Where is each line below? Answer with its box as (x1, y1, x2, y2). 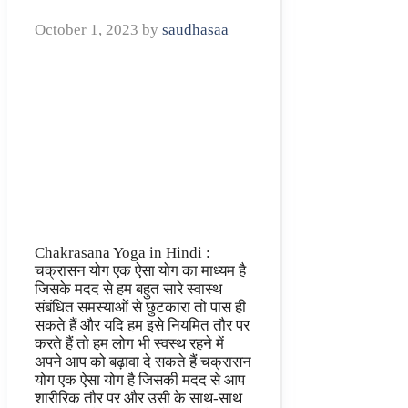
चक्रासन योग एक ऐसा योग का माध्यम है (35, 262, 246, 280)
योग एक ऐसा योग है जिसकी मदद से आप (35, 372, 245, 390)
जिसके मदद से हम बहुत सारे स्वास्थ (35, 280, 222, 299)
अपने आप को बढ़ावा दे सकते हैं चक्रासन (35, 353, 251, 372)
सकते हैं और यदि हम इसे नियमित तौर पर (35, 317, 250, 335)
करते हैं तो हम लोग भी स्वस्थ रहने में (35, 335, 224, 353)
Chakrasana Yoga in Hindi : (35, 244, 210, 262)
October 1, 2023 (35, 21, 138, 39)
